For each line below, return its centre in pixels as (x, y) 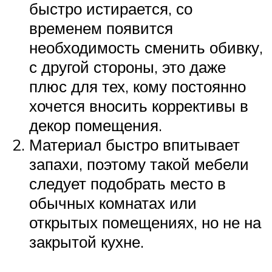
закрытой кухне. (87, 242)
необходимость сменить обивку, (146, 48)
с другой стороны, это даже (127, 67)
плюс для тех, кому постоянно (138, 87)
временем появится (101, 28)
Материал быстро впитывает (134, 145)
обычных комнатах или (113, 203)
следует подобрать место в (127, 184)
